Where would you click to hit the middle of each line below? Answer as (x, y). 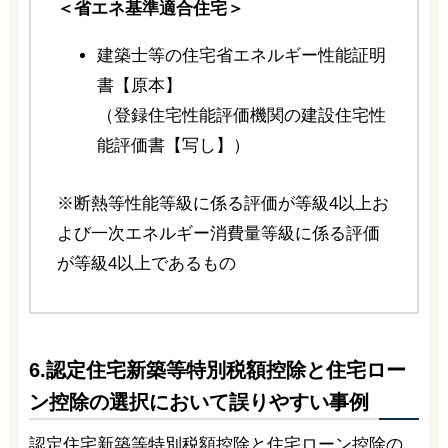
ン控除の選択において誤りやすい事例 (198, 402)
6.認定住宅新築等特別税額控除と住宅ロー (217, 370)
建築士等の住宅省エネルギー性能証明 (241, 56)
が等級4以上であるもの (146, 263)
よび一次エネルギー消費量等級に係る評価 (218, 233)
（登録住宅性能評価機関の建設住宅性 (241, 116)
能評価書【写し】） (173, 146)
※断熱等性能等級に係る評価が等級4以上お (222, 203)
